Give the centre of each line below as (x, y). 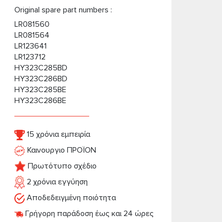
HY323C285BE (40, 90)
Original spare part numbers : (63, 10)
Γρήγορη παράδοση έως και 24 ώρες (88, 214)
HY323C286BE (40, 101)
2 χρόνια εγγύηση (56, 182)
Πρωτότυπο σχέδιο (61, 166)
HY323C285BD (41, 68)
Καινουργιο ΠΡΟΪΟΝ (60, 150)
